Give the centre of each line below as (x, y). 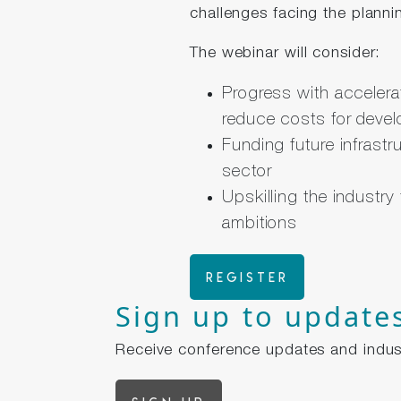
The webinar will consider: (286, 54)
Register (247, 277)
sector (247, 173)
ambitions (260, 225)
